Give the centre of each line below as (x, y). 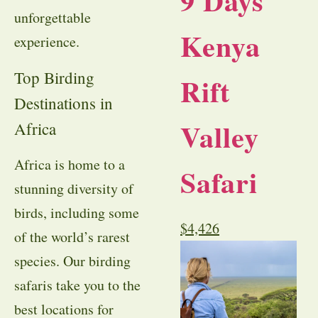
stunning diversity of (74, 188)
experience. (47, 42)
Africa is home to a (70, 164)
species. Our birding (72, 261)
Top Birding (54, 77)
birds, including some (77, 212)
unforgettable (53, 18)
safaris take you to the (77, 285)
